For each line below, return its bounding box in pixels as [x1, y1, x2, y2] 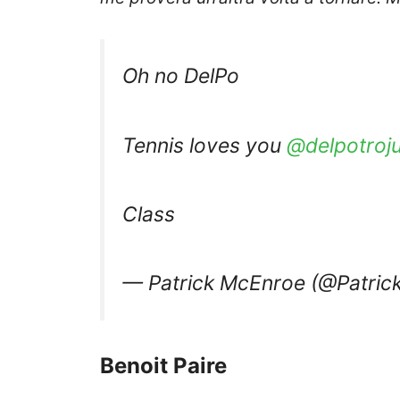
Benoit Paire [100, 353, 227, 379]
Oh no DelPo [122, 63, 239, 89]
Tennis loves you [122, 132, 287, 158]
